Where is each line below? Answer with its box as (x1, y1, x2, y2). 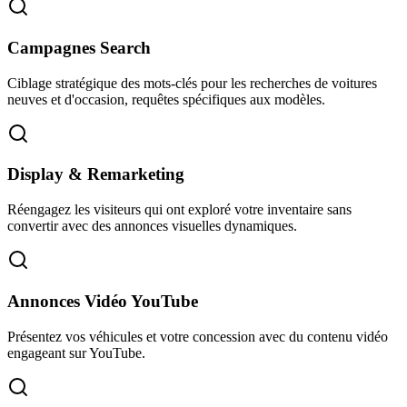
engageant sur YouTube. (7, 344, 145, 361)
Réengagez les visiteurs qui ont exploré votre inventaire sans (7, 202, 352, 218)
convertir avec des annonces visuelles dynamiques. (7, 218, 297, 234)
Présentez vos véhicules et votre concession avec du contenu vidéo (7, 328, 388, 344)
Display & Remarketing (7, 164, 184, 184)
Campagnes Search (7, 37, 151, 57)
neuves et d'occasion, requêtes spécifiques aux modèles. (7, 91, 325, 107)
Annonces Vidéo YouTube (7, 291, 198, 311)
